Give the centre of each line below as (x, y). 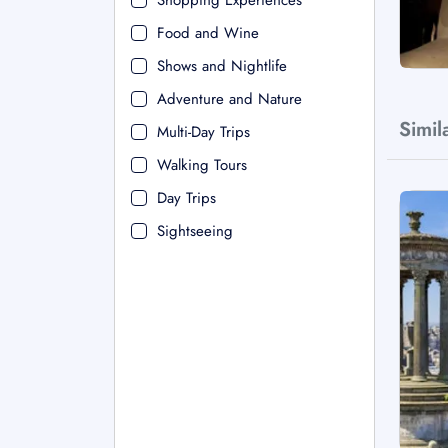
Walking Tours (202, 165)
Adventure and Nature (229, 99)
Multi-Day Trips (203, 132)
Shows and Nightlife (222, 66)
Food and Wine (208, 33)
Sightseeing (195, 231)
